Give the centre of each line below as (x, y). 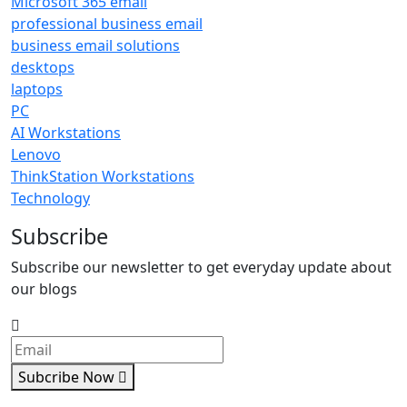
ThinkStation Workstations (103, 176)
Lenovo (36, 154)
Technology (50, 198)
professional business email (107, 24)
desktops (43, 67)
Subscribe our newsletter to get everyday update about (201, 267)
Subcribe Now (68, 377)
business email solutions (95, 45)
